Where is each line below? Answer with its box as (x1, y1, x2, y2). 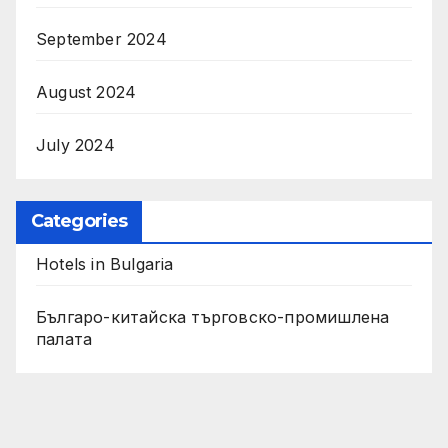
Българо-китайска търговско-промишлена (36, 307, 390, 328)
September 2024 (36, 29, 167, 50)
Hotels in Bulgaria (36, 254, 174, 275)
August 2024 (36, 82, 137, 103)
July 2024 (36, 135, 115, 156)
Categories (31, 210, 127, 233)
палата (36, 329, 93, 350)
